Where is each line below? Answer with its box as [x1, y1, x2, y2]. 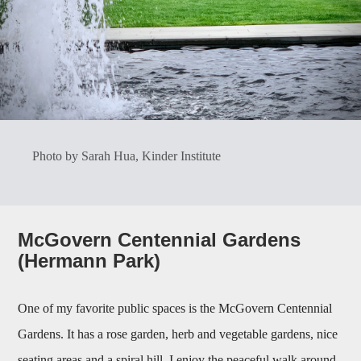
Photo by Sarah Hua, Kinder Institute [32, 149, 222, 164]
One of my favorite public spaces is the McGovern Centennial [18, 301, 333, 316]
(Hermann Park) [18, 250, 161, 272]
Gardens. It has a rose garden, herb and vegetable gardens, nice [18, 327, 338, 342]
